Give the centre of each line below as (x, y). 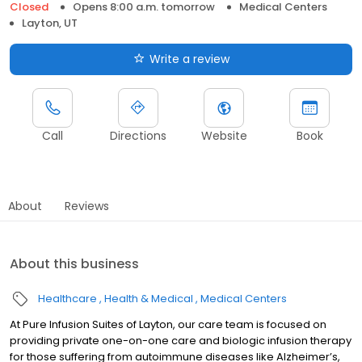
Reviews (87, 206)
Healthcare (67, 298)
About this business (74, 263)
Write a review (189, 59)
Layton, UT (50, 23)
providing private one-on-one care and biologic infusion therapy (181, 340)
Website (224, 135)
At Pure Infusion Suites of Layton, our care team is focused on (168, 324)
